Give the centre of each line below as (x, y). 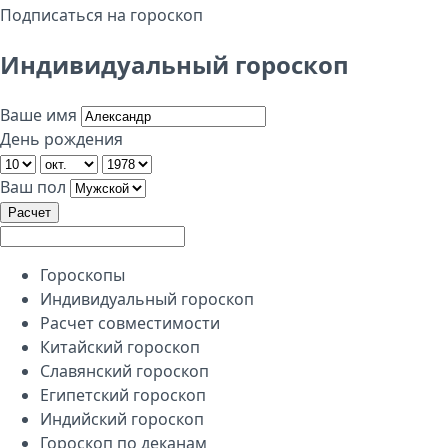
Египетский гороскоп (123, 394)
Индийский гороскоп (122, 418)
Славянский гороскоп (124, 370)
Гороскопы (82, 274)
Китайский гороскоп (120, 346)
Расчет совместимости (130, 322)
